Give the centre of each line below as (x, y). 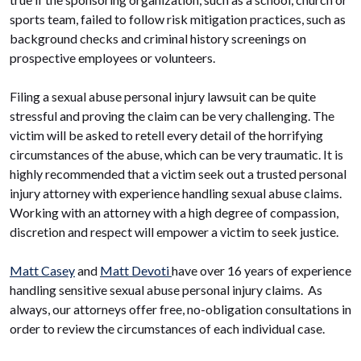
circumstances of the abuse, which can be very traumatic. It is (176, 154)
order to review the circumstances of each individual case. (167, 328)
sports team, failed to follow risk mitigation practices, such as (178, 19)
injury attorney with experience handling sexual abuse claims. (176, 193)
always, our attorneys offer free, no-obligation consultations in (180, 309)
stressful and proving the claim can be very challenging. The (172, 116)
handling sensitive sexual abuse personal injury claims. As (166, 290)
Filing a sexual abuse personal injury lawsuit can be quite (163, 96)
